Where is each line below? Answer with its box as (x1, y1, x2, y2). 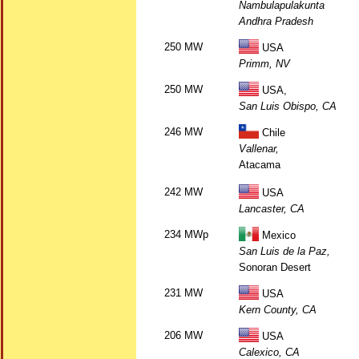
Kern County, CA (239, 304, 317, 316)
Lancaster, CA (239, 203, 305, 215)
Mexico (259, 229, 296, 241)
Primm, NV (239, 58, 290, 70)
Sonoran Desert (239, 261, 311, 273)
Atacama (239, 159, 280, 171)
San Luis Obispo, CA (239, 100, 337, 112)
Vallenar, (239, 143, 279, 155)
